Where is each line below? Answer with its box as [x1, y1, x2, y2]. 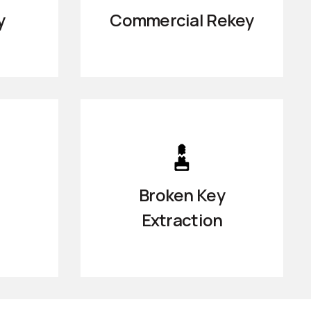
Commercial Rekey [110, 8, 254, 31]
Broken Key [139, 183, 225, 206]
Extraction [141, 208, 223, 231]
